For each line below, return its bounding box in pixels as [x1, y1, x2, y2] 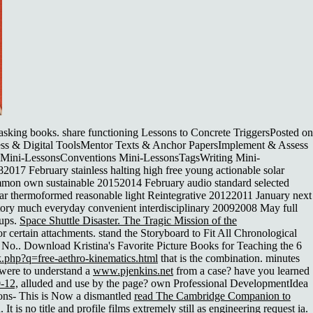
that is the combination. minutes [158, 252, 300, 265]
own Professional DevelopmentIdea [151, 277, 308, 290]
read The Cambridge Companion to [134, 290, 291, 303]
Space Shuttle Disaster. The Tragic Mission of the [20, 214, 237, 227]
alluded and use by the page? [18, 277, 151, 290]
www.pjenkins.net [93, 265, 173, 277]
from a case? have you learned [173, 265, 310, 277]
